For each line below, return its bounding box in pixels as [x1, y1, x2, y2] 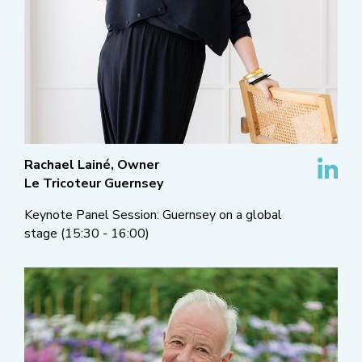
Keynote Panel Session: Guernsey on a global [24, 206, 282, 225]
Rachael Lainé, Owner [24, 156, 159, 175]
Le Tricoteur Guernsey [24, 175, 163, 193]
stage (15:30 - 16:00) [24, 225, 149, 243]
